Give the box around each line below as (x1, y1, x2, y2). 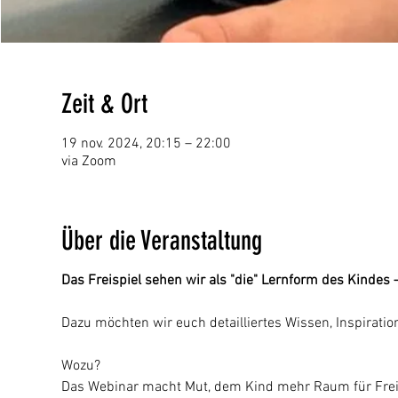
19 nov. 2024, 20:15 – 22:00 (60, 135, 231, 153)
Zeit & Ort (60, 88, 147, 120)
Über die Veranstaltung (60, 225, 262, 257)
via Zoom (60, 153, 116, 171)
